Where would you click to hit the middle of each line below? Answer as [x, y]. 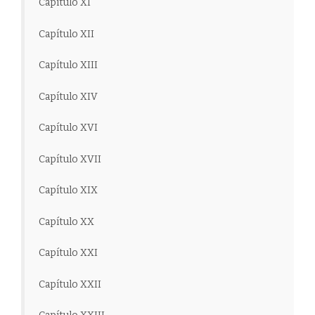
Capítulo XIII [68, 65]
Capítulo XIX [68, 191]
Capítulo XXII [70, 284]
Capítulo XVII [70, 159]
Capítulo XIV [68, 96]
